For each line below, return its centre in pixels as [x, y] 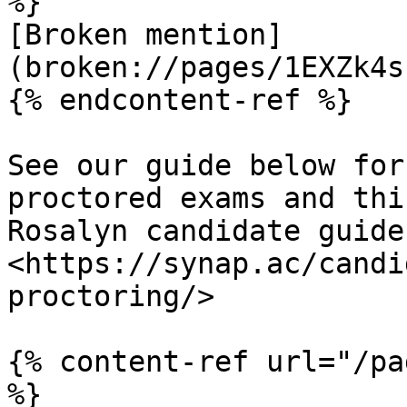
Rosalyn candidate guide [206, 231]
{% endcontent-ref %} [180, 100]
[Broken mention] [145, 35]
